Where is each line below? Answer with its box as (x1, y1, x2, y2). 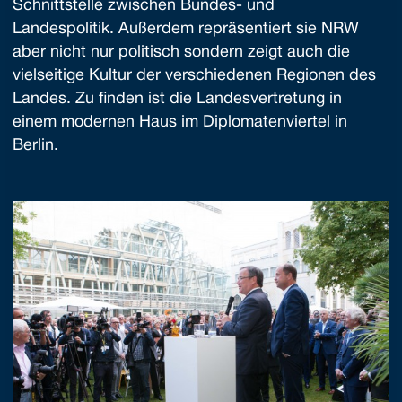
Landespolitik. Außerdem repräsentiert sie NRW (13, 22, 359, 37)
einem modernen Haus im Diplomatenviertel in (13, 115, 347, 130)
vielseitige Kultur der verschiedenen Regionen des (13, 68, 376, 83)
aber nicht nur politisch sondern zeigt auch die (13, 45, 350, 60)
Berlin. (13, 138, 58, 153)
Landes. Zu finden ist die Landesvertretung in (13, 92, 342, 107)
